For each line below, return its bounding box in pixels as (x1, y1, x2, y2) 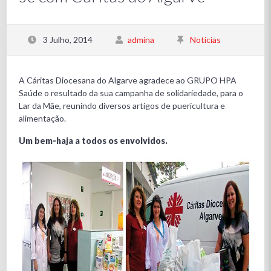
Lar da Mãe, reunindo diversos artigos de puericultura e (19, 100, 226, 111)
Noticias (190, 34, 221, 45)
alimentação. (19, 113, 67, 123)
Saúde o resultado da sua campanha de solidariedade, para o (19, 88, 244, 98)
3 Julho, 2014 (41, 34, 93, 45)
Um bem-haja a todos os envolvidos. (19, 135, 168, 146)
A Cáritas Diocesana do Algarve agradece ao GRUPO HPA (19, 75, 237, 85)
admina (128, 34, 155, 45)
